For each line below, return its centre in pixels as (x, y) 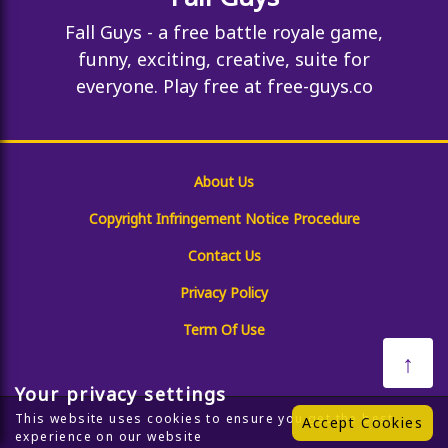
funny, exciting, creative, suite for (224, 59)
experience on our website (108, 436)
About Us (224, 181)
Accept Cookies (362, 422)
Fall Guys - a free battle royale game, (224, 32)
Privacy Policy (224, 292)
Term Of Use (224, 329)
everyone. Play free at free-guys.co (224, 86)
